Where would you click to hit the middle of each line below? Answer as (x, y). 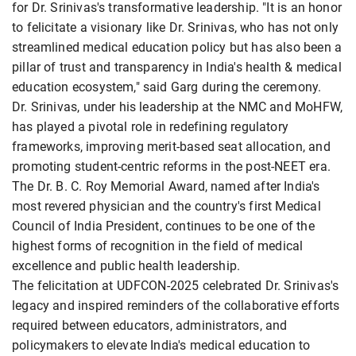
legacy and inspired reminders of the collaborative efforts (176, 306)
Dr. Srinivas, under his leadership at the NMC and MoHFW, (178, 107)
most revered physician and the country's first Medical (166, 207)
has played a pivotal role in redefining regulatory (150, 127)
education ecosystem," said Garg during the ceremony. (167, 87)
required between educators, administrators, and (150, 326)
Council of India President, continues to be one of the (163, 226)
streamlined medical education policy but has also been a (177, 48)
